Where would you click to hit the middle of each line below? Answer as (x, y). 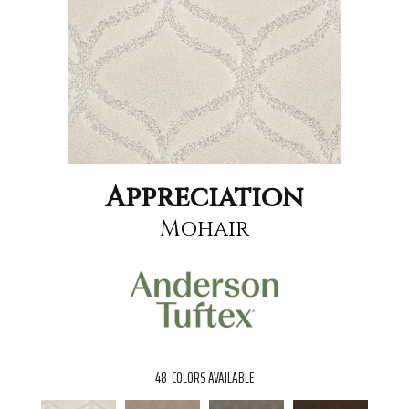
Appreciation (204, 198)
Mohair (204, 229)
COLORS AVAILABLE (213, 378)
